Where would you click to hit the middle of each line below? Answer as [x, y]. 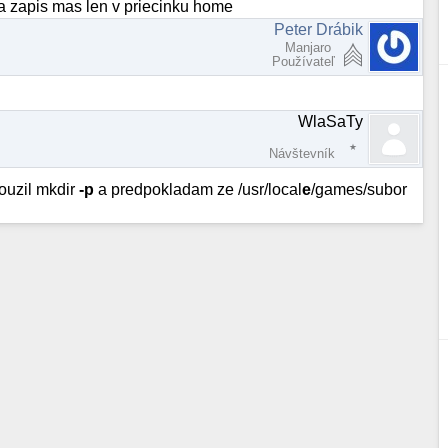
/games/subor [359, 189]
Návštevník [302, 153]
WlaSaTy [331, 121]
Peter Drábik [319, 30]
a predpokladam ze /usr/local [198, 189]
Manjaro [310, 48]
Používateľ [304, 62]
